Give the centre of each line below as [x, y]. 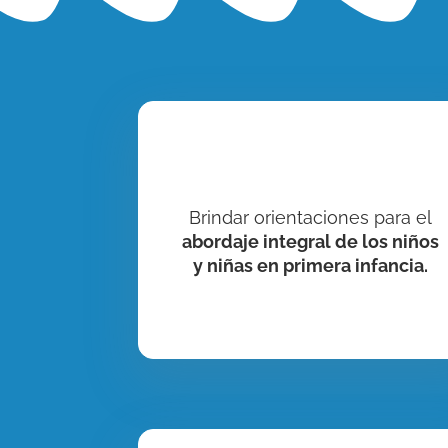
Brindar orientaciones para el [310, 217]
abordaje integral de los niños [310, 241]
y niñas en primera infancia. [310, 265]
